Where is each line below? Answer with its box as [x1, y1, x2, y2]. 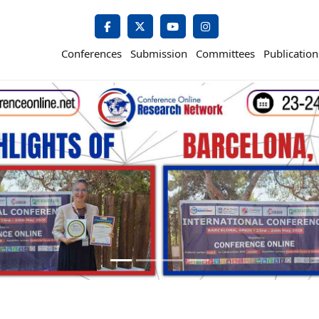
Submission [130, 46, 187, 61]
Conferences [61, 46, 122, 61]
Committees [196, 46, 255, 61]
